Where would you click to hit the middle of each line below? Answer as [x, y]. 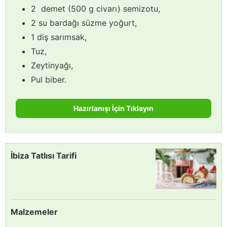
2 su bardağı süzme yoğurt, [84, 23]
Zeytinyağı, [52, 65]
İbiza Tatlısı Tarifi [44, 155]
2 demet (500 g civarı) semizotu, [96, 8]
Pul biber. [49, 79]
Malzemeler [34, 212]
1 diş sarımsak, [59, 37]
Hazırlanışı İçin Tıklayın [113, 108]
